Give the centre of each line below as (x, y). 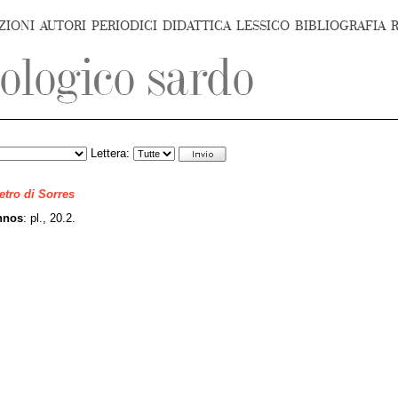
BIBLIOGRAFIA (340, 26)
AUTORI (63, 26)
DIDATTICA (197, 26)
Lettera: (110, 154)
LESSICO (263, 26)
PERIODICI (124, 26)
